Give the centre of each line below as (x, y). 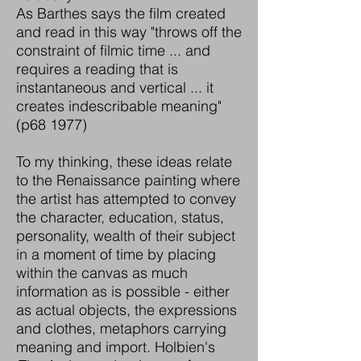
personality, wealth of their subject (126, 236)
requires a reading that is (97, 69)
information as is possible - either (123, 291)
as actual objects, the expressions (127, 310)
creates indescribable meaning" (119, 106)
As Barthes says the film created (121, 13)
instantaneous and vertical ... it (115, 87)
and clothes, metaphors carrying (121, 328)
